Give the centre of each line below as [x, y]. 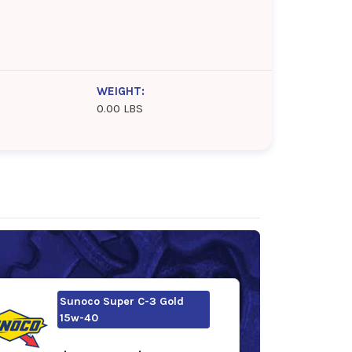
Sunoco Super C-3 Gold [121, 301]
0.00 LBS [120, 109]
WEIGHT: [121, 92]
